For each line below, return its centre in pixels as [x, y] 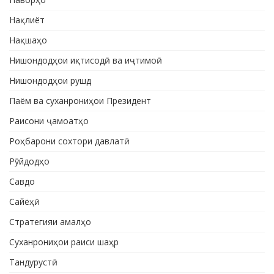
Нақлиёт [27, 20]
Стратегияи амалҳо [50, 222]
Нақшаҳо [28, 40]
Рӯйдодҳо [29, 161]
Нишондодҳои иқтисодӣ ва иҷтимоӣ [86, 61]
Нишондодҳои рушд [50, 81]
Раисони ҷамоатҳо [49, 121]
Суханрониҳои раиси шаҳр [64, 242]
